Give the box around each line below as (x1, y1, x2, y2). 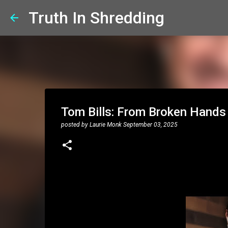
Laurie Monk (89, 121, 122, 128)
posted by (61, 121, 90, 128)
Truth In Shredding (28, 8, 164, 27)
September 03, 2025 (123, 121, 178, 128)
